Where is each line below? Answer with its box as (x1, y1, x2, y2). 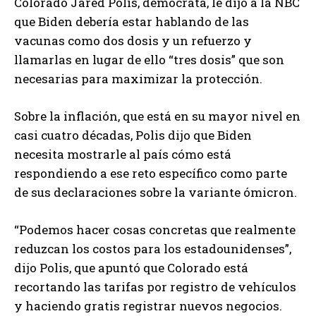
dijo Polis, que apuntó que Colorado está (14, 260, 248, 276)
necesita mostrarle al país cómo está (14, 146, 231, 163)
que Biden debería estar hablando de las (14, 13, 249, 30)
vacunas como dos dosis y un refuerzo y (14, 32, 252, 49)
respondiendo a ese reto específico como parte (14, 165, 287, 182)
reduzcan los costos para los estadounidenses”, (14, 241, 291, 257)
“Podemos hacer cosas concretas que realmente (14, 221, 296, 238)
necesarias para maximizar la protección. (14, 71, 262, 87)
